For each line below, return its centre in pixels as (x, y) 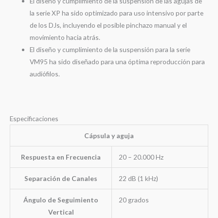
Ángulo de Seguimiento (61, 200)
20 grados (134, 200)
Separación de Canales (61, 179)
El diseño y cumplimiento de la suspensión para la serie (110, 49)
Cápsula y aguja (109, 136)
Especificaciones (34, 119)
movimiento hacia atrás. (65, 37)
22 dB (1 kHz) (138, 179)
